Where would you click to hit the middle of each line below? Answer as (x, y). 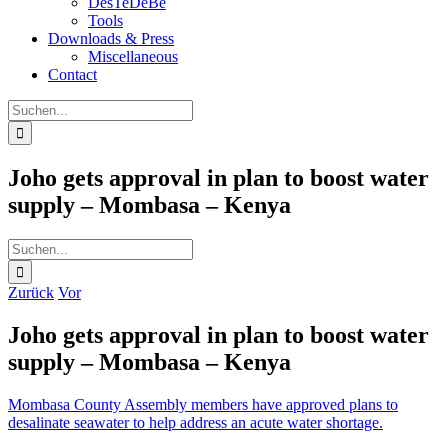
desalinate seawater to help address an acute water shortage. (195, 422)
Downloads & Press (111, 38)
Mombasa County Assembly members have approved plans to (203, 404)
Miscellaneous (133, 56)
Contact (72, 74)
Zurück (31, 292)
